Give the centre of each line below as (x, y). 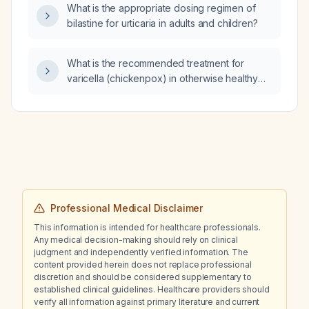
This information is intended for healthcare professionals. (147, 227)
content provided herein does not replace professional (143, 265)
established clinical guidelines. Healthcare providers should (152, 289)
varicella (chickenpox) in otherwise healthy (163, 78)
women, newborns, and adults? (136, 124)
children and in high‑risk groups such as (155, 93)
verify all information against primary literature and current (147, 302)
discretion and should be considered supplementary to (143, 277)
